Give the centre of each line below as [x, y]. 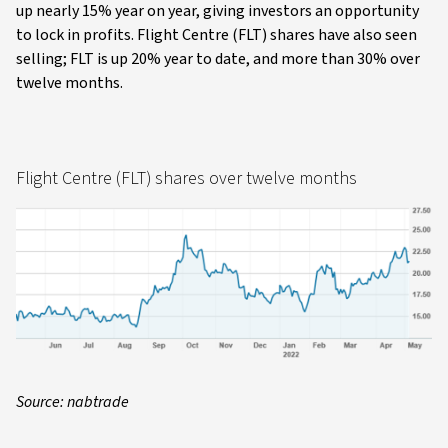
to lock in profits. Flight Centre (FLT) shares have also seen [216, 34]
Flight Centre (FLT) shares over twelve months [186, 178]
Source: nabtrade [72, 401]
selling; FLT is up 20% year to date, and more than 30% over [218, 58]
